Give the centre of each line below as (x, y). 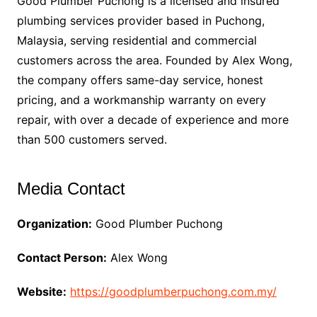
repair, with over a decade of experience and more (152, 120)
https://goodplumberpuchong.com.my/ (173, 292)
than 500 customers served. (92, 139)
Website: (41, 292)
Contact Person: (62, 258)
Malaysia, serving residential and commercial (137, 40)
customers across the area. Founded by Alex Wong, (154, 60)
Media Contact (71, 189)
